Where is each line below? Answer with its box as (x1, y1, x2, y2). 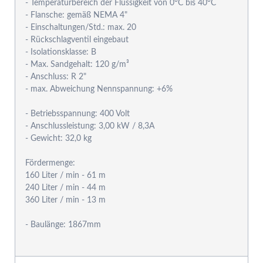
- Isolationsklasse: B (25, 48, 97, 57)
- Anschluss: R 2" (25, 73, 87, 82)
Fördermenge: (25, 159, 76, 168)
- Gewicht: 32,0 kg (25, 134, 92, 143)
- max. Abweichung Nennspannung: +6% (25, 85, 173, 94)
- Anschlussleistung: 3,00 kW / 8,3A (25, 122, 155, 131)
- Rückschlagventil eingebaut (25, 36, 129, 45)
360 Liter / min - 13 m (25, 196, 106, 205)
